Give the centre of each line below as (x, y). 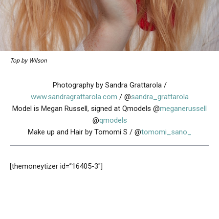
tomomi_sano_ (166, 132)
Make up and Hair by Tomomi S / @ (84, 132)
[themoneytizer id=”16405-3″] (56, 166)
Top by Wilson (28, 60)
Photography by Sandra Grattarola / (109, 85)
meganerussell (183, 108)
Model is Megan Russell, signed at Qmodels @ (86, 108)
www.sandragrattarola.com (74, 97)
